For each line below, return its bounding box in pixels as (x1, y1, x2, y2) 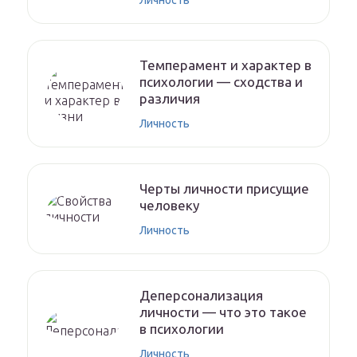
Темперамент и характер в (139, 57, 312, 73)
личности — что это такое (139, 304, 307, 320)
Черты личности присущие (139, 181, 309, 197)
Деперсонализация (139, 288, 263, 304)
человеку (139, 198, 199, 214)
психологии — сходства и (139, 74, 303, 90)
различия (139, 91, 200, 107)
